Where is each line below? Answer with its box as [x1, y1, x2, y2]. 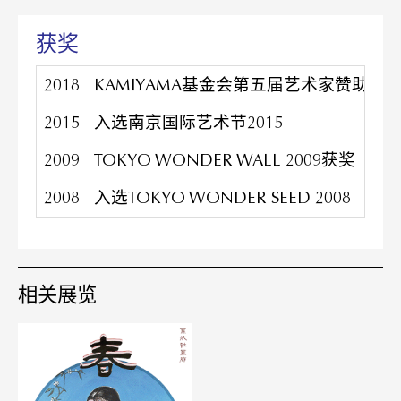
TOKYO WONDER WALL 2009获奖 [94, 149, 360, 171]
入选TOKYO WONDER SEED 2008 [94, 186, 351, 209]
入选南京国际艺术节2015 [94, 111, 287, 133]
